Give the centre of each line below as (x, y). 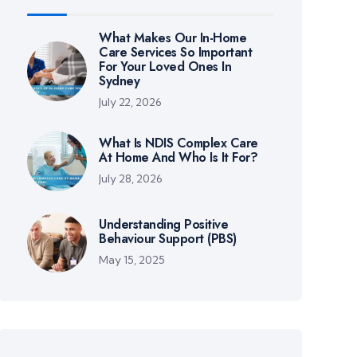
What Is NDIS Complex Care (178, 143)
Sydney (120, 81)
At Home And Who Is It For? (178, 157)
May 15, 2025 (132, 259)
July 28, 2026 (131, 178)
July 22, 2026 (131, 102)
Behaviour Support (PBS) (168, 238)
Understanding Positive (164, 224)
